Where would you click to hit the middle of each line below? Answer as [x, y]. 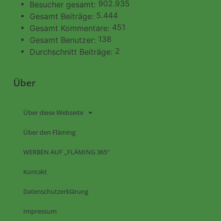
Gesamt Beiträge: [63, 16]
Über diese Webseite [54, 113]
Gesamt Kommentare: [71, 28]
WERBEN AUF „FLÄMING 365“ [67, 152]
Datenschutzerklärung [56, 192]
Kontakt [35, 172]
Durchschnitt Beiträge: [72, 52]
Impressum [40, 211]
